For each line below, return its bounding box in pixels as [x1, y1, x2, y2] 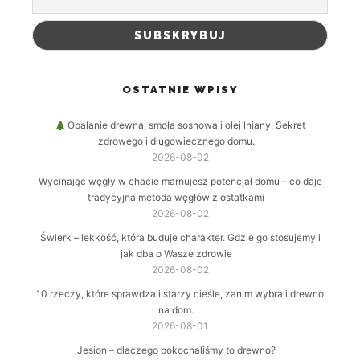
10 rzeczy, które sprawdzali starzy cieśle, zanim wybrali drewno [36, 288, 324, 301]
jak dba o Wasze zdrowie [120, 247, 232, 260]
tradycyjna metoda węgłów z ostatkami [88, 191, 264, 204]
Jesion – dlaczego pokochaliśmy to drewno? [76, 344, 276, 357]
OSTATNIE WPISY [121, 84, 239, 96]
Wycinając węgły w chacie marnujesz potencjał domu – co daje [38, 175, 322, 188]
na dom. [158, 304, 194, 317]
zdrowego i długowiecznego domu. [97, 135, 255, 148]
